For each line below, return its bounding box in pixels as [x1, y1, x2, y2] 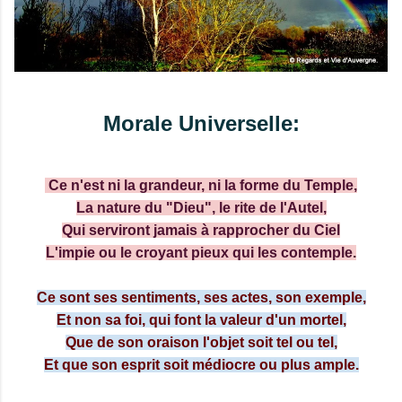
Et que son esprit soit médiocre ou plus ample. [43, 357, 359, 373]
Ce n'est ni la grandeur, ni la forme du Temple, [45, 178, 357, 194]
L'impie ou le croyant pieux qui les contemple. [46, 245, 356, 261]
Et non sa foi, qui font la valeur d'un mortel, [56, 312, 346, 328]
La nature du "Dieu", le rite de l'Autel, [75, 200, 327, 216]
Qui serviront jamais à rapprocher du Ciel [62, 223, 340, 239]
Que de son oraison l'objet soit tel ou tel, [65, 335, 337, 351]
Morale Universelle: [102, 110, 300, 135]
